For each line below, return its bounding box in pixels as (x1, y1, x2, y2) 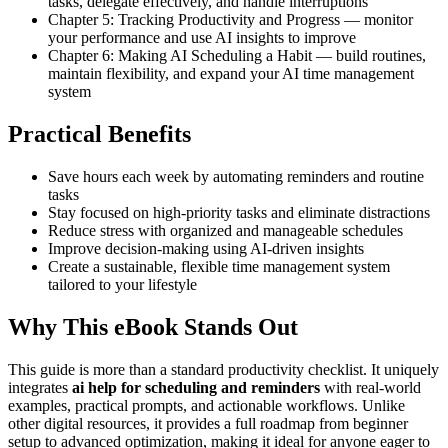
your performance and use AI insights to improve (48, 29, 356, 47)
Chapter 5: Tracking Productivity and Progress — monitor (48, 11, 413, 29)
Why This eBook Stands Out (8, 313, 298, 340)
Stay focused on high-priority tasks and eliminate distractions (48, 204, 430, 222)
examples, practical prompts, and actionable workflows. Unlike (8, 396, 405, 414)
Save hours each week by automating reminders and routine (48, 168, 424, 186)
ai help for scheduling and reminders (72, 378, 320, 396)
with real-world (320, 378, 421, 396)
